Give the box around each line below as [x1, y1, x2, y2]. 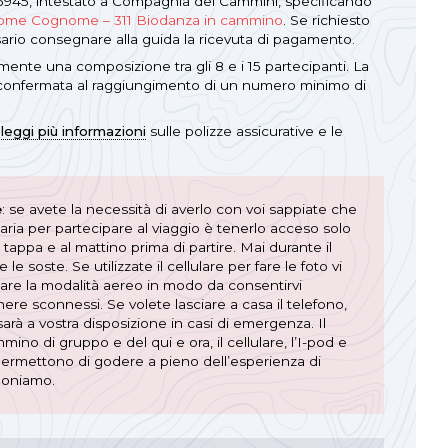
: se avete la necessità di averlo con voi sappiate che [2, 200, 357, 217]
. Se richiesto [283, 11, 370, 28]
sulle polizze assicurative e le [146, 122, 343, 139]
